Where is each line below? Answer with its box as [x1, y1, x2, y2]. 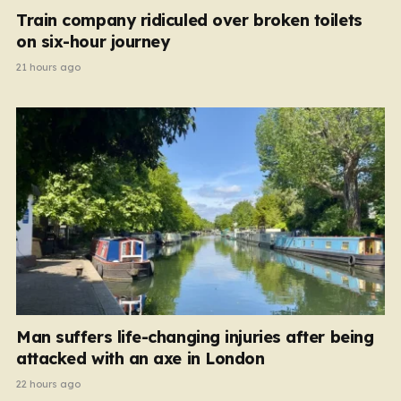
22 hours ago [16, 377, 81, 390]
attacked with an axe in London [16, 347, 265, 369]
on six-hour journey [16, 31, 170, 52]
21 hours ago [16, 61, 81, 73]
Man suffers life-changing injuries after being [16, 326, 374, 347]
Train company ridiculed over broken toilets [16, 10, 363, 30]
